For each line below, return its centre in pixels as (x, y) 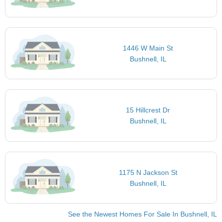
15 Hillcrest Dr (148, 110)
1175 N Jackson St (148, 172)
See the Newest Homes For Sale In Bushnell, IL (142, 214)
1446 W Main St (148, 48)
